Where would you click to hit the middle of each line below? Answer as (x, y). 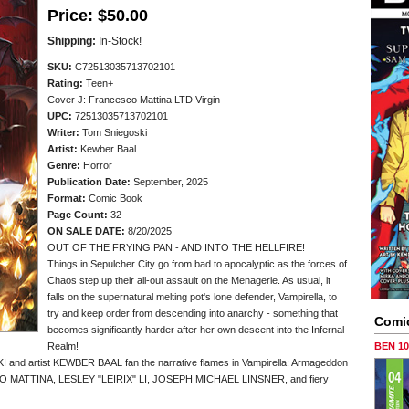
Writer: (63, 132)
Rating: (65, 83)
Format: (67, 198)
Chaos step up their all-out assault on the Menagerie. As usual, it (189, 280)
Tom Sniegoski (113, 132)
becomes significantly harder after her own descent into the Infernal (196, 330)
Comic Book (114, 198)
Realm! (63, 346)
